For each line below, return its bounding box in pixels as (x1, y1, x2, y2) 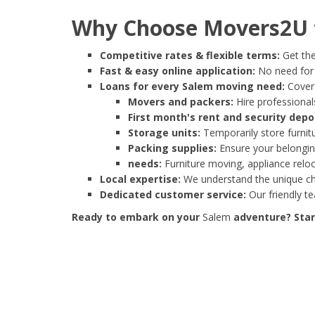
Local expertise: (100, 172, 181, 186)
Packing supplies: (128, 141, 217, 155)
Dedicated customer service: (100, 188, 246, 202)
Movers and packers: (128, 95, 233, 109)
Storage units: (128, 126, 200, 140)
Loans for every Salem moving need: (100, 79, 285, 94)
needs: (128, 157, 162, 171)
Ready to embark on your (72, 210, 202, 224)
